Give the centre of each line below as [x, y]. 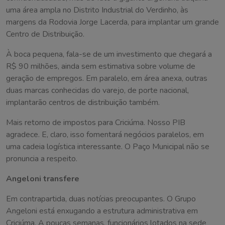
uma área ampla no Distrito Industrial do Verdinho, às [97, 10]
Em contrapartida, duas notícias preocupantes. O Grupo [101, 199]
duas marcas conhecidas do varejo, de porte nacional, [97, 91]
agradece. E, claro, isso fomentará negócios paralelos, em [105, 135]
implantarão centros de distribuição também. [83, 103]
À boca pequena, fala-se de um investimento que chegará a [109, 54]
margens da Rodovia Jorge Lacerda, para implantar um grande [113, 22]
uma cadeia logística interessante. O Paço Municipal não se [108, 147]
